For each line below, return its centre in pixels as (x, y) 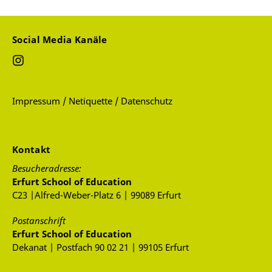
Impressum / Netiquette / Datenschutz (92, 101)
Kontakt (33, 150)
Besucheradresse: (47, 168)
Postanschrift (39, 221)
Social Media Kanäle (61, 40)
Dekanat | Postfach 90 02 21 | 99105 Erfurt (100, 247)
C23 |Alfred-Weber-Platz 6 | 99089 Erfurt (97, 195)
